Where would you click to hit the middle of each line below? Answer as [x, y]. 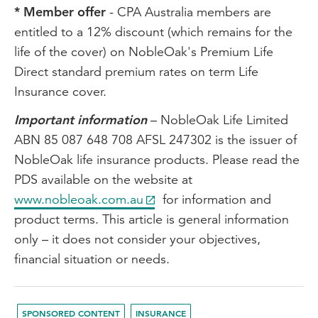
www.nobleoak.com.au [79, 199]
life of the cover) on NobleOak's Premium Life [144, 52]
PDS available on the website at [103, 180]
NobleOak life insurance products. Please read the [157, 160]
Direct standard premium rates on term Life [136, 72]
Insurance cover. [62, 92]
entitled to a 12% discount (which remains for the [153, 32]
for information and [215, 199]
